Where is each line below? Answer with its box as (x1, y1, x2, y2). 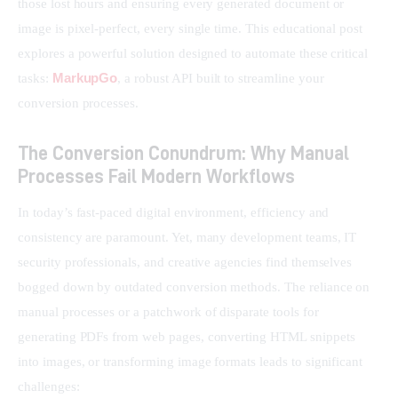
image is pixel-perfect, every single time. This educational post (18, 21, 367, 36)
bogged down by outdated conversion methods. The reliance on (18, 280, 374, 295)
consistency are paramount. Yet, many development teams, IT (18, 230, 361, 245)
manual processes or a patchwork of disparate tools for (18, 305, 322, 320)
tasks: (18, 71, 52, 86)
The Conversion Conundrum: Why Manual (18, 141, 349, 163)
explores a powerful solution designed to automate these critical (18, 46, 372, 61)
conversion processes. (18, 96, 139, 111)
